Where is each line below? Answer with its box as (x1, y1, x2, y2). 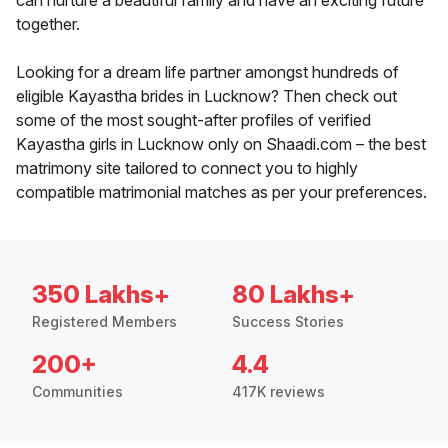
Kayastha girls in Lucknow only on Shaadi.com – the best (16, 134, 426, 155)
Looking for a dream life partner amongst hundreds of (16, 62, 399, 83)
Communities (32, 383, 123, 401)
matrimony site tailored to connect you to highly (16, 158, 358, 179)
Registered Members (32, 313, 177, 331)
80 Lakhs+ (232, 280, 355, 310)
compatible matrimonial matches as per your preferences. (16, 182, 427, 203)
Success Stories (232, 313, 344, 331)
